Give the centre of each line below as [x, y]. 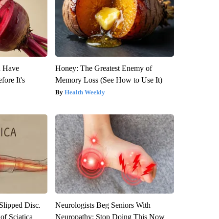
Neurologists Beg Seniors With [103, 205]
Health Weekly [85, 92]
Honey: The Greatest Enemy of [103, 68]
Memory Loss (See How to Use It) [109, 80]
